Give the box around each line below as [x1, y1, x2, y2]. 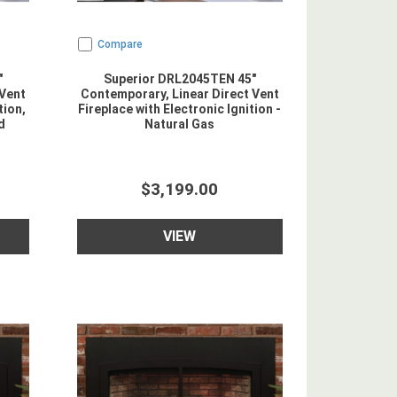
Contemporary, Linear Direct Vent [80, 87, 279, 101]
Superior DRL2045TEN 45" [103, 72, 256, 86]
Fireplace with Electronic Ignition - [78, 102, 282, 116]
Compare [97, 38, 143, 51]
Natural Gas [144, 117, 215, 131]
